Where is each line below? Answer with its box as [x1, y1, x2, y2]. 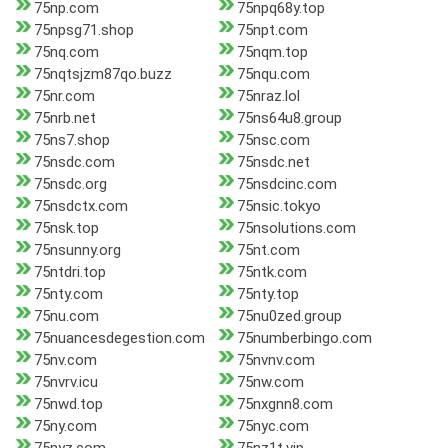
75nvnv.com [236, 351, 315, 370]
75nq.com [34, 43, 99, 62]
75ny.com [34, 417, 97, 436]
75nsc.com [236, 131, 310, 150]
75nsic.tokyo [236, 197, 321, 216]
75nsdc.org [34, 175, 107, 194]
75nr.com [34, 87, 95, 106]
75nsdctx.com [34, 197, 128, 216]
